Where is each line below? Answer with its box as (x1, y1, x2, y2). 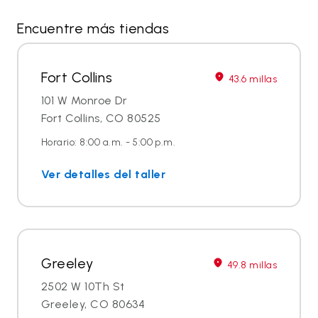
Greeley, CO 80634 (41, 297, 146, 311)
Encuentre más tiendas (17, 19, 170, 37)
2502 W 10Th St (41, 279, 125, 293)
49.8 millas (226, 258, 277, 271)
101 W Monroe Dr (41, 93, 128, 107)
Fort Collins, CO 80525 (41, 111, 161, 125)
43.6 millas (228, 72, 277, 85)
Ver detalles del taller (41, 167, 166, 181)
